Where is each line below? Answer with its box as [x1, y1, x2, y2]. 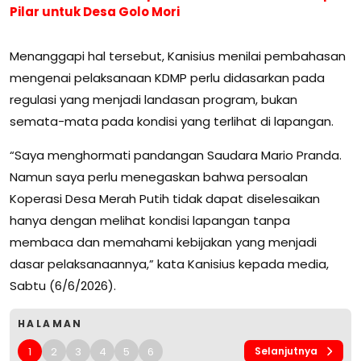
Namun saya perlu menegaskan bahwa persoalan [10, 168, 308, 186]
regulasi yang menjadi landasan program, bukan [10, 91, 297, 109]
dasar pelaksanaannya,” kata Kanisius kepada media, [10, 255, 329, 273]
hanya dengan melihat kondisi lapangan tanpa [10, 212, 290, 230]
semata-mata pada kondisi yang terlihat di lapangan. [10, 113, 334, 131]
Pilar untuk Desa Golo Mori [10, 3, 180, 21]
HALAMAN [18, 317, 83, 331]
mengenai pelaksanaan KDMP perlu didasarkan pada [10, 69, 325, 87]
